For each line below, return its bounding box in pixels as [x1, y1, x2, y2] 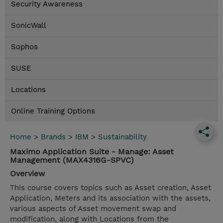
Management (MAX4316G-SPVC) [10, 155, 134, 165]
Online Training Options [11, 107, 95, 116]
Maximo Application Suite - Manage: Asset [10, 147, 174, 157]
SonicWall [11, 21, 46, 30]
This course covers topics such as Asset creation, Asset [10, 183, 211, 193]
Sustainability [98, 132, 147, 142]
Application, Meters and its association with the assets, [10, 194, 211, 203]
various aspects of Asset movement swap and [10, 204, 176, 214]
